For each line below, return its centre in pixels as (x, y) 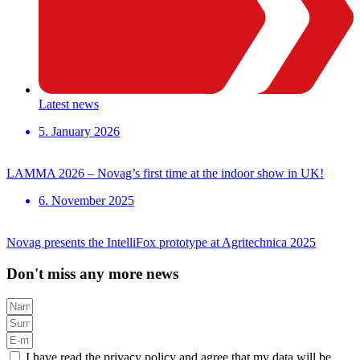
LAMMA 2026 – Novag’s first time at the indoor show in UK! (165, 174)
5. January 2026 (79, 132)
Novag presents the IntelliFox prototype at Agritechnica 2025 (161, 243)
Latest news (69, 104)
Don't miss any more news (92, 273)
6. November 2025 (86, 201)
